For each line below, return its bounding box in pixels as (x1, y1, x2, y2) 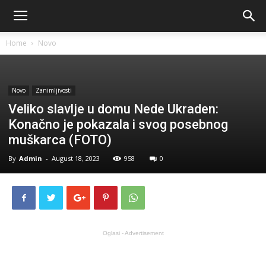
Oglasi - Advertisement (102, 230, 164, 236)
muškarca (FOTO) (8, 132, 112, 147)
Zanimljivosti (36, 86, 72, 94)
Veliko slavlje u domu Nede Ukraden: (8, 102, 218, 116)
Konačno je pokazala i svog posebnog (8, 117, 228, 132)
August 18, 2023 (52, 154, 100, 163)
